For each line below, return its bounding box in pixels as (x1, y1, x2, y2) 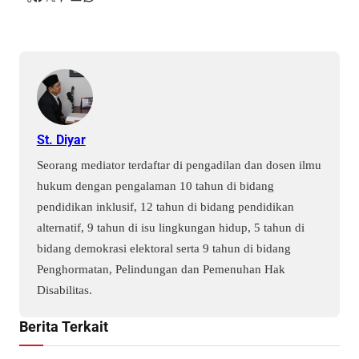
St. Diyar (36, 131, 86, 147)
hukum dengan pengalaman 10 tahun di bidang (36, 178, 274, 192)
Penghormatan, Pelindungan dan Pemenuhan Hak (36, 261, 285, 276)
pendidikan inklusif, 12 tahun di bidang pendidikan (36, 199, 294, 213)
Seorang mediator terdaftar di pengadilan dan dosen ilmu (36, 157, 321, 171)
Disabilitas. (36, 282, 92, 296)
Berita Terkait (19, 318, 108, 336)
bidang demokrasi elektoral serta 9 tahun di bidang (36, 240, 291, 255)
